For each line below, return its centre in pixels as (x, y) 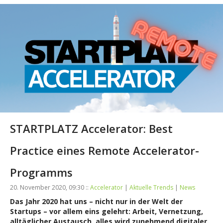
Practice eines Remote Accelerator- (105, 150)
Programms (41, 172)
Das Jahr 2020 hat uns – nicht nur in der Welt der (96, 201)
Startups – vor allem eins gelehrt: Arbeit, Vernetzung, (107, 211)
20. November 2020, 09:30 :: (50, 187)
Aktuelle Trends (151, 187)
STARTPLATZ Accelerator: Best (91, 128)
